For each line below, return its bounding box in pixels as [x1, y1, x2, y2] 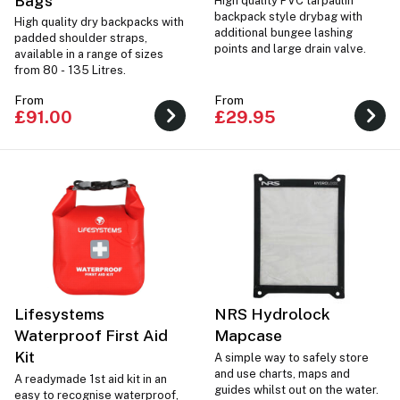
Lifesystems [14, 304, 104, 324]
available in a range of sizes [14, 47, 163, 62]
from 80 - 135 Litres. [14, 63, 129, 78]
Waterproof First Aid [14, 326, 168, 346]
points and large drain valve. [214, 42, 366, 56]
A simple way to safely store [214, 350, 369, 364]
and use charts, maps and [214, 366, 350, 380]
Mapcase [214, 326, 282, 346]
